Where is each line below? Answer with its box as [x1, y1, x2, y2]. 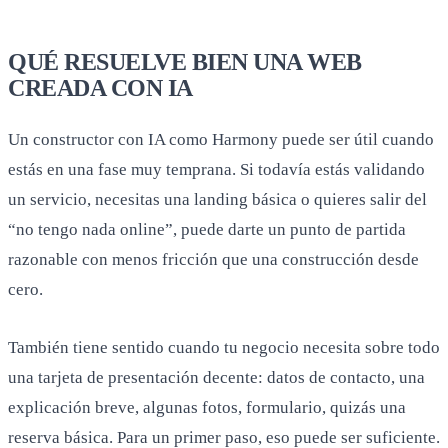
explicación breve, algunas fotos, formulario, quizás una [8, 397, 406, 417]
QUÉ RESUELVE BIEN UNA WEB [8, 48, 362, 75]
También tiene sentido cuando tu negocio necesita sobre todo [8, 337, 440, 357]
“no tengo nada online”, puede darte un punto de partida [8, 219, 406, 239]
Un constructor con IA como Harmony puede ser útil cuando [8, 129, 434, 149]
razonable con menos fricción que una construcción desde [8, 249, 419, 269]
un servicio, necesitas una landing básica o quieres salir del [8, 189, 427, 209]
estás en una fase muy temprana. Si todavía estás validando [8, 159, 425, 179]
